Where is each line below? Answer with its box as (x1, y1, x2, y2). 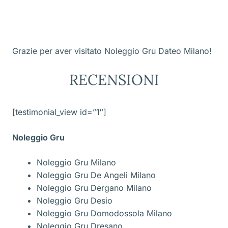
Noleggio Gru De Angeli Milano (37, 169, 156, 180)
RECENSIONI (69, 70, 159, 89)
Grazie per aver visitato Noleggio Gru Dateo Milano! (12, 45, 212, 56)
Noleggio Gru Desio (37, 195, 112, 206)
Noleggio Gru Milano (37, 157, 116, 167)
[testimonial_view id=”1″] (12, 106, 106, 117)
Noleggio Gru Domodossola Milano (37, 208, 172, 218)
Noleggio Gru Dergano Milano (37, 182, 152, 193)
